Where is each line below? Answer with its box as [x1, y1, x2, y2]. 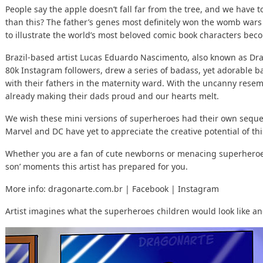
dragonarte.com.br [48, 183, 123, 194]
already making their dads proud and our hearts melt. [5, 90, 219, 102]
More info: [5, 183, 48, 194]
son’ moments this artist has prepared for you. [5, 161, 188, 172]
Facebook [132, 183, 168, 194]
